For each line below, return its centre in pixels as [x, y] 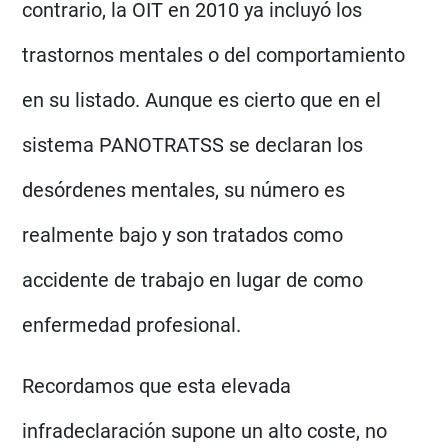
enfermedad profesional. [132, 324]
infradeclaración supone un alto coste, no [205, 430]
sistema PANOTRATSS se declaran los [193, 144]
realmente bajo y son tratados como [183, 234]
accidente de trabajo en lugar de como [193, 279]
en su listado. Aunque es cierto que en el [202, 99]
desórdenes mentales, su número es [184, 189]
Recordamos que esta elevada [157, 385]
